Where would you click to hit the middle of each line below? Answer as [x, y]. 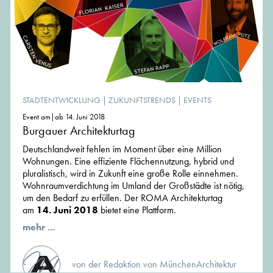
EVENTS [197, 100]
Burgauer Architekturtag [79, 131]
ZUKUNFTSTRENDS [142, 100]
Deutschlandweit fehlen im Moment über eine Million [122, 149]
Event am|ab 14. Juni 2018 [64, 117]
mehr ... [39, 227]
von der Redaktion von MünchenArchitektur [154, 264]
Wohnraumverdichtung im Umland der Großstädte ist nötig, [133, 186]
